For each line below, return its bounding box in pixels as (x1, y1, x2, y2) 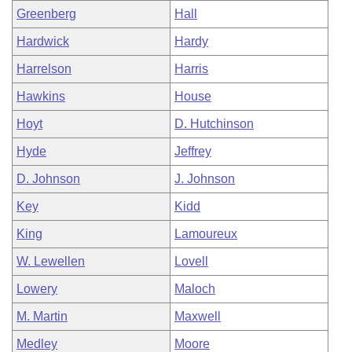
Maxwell (174, 310, 221, 323)
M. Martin (16, 310, 68, 323)
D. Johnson (16, 172, 80, 185)
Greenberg (16, 7, 76, 20)
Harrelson (16, 62, 71, 75)
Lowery (16, 282, 57, 295)
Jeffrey (174, 145, 211, 158)
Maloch (174, 282, 215, 295)
